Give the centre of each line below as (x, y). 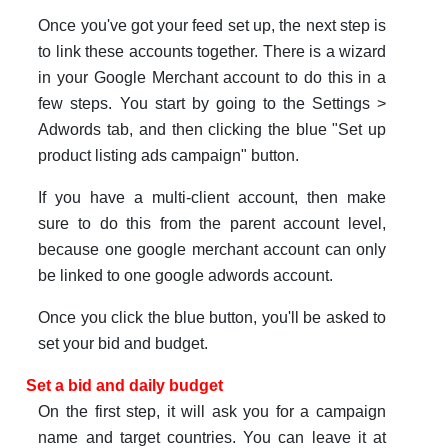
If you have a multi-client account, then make (212, 198)
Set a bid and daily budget (124, 386)
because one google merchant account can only (212, 250)
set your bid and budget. (123, 344)
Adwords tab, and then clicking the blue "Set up (212, 130)
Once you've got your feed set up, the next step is (212, 26)
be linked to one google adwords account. (186, 276)
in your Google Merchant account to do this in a (212, 78)
